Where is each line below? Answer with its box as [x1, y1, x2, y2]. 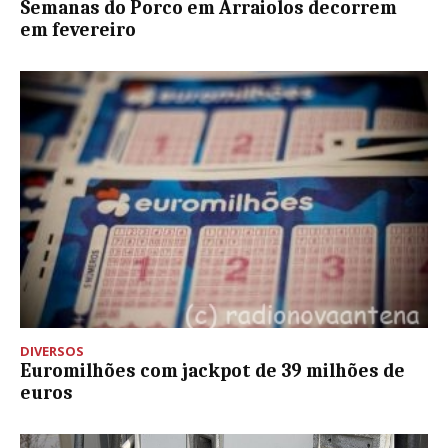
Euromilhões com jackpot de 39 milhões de [20, 359, 405, 382]
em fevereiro [20, 18, 136, 41]
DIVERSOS [20, 341, 84, 360]
